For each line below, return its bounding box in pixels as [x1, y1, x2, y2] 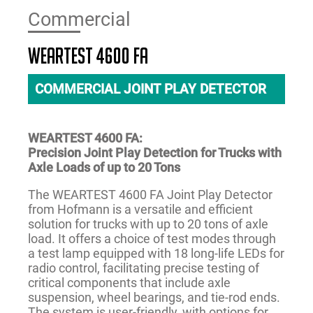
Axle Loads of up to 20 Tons [28, 160, 180, 175]
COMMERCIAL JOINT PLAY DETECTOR [35, 81, 266, 98]
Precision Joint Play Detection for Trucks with [28, 145, 282, 161]
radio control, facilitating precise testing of [28, 261, 259, 276]
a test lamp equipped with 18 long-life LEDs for [28, 246, 284, 261]
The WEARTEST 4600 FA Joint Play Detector [28, 187, 272, 203]
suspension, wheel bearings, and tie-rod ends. [28, 290, 280, 305]
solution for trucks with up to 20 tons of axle [28, 217, 268, 232]
